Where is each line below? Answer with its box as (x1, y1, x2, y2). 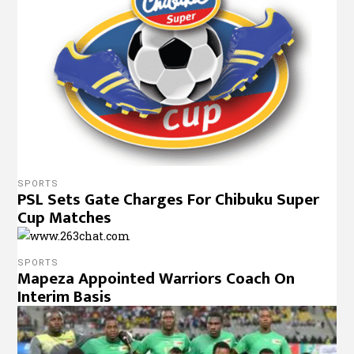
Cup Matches (17, 203, 112, 232)
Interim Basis (17, 282, 112, 311)
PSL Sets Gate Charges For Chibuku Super (17, 185, 320, 213)
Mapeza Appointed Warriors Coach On (17, 264, 296, 292)
